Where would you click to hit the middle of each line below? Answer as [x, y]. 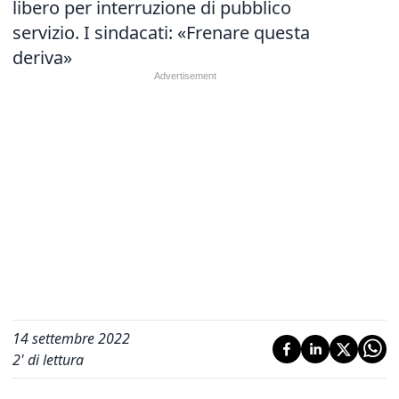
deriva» [42, 57]
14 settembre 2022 [71, 338]
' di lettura [52, 360]
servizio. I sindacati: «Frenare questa [161, 33]
